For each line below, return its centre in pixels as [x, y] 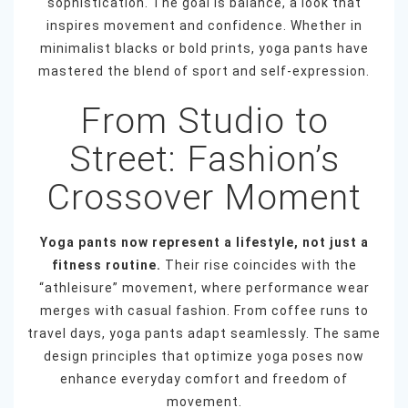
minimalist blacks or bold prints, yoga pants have [204, 49]
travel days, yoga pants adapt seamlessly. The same [204, 334]
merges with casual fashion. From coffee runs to [204, 311]
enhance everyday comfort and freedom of [204, 379]
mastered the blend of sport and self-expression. [204, 71]
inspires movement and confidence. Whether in [204, 26]
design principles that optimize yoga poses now [204, 357]
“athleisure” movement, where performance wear [204, 288]
